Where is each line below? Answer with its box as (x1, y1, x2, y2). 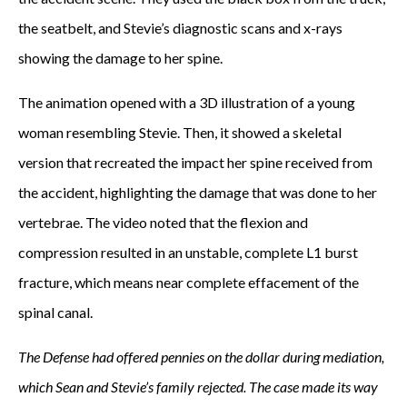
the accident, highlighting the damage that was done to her (18, 184, 377, 201)
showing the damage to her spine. (18, 49, 223, 66)
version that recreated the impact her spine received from (18, 154, 372, 171)
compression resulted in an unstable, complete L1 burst (18, 243, 358, 261)
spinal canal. (18, 303, 95, 321)
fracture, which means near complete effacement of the (18, 273, 359, 291)
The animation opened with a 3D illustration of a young (18, 94, 355, 111)
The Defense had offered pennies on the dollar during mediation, (18, 348, 384, 365)
